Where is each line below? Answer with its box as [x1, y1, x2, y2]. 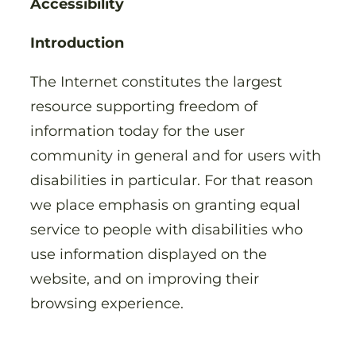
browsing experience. [30, 293, 188, 312]
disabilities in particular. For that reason [30, 170, 313, 189]
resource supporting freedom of [30, 96, 257, 115]
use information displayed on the [30, 244, 267, 263]
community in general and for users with [30, 145, 321, 164]
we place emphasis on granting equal [30, 195, 300, 214]
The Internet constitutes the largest [30, 72, 282, 91]
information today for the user [30, 121, 245, 140]
